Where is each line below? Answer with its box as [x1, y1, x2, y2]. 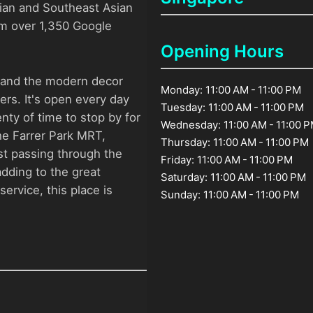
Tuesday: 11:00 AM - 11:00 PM [161, 100, 305, 114]
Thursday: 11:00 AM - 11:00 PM [161, 135, 310, 149]
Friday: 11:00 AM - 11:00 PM [161, 152, 293, 166]
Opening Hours [161, 41, 284, 61]
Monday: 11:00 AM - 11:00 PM [161, 82, 302, 96]
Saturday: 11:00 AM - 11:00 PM [161, 170, 307, 184]
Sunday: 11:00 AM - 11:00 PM [161, 187, 300, 201]
